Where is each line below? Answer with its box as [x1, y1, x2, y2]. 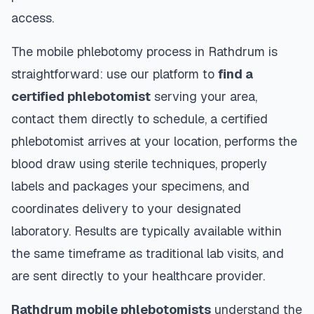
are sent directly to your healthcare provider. [11, 268, 265, 284]
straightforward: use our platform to [11, 66, 218, 82]
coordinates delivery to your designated [11, 200, 241, 217]
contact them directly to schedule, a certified [11, 111, 268, 127]
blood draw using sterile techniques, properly [11, 156, 267, 172]
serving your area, [151, 88, 257, 104]
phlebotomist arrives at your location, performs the [11, 133, 297, 149]
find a [218, 66, 253, 82]
